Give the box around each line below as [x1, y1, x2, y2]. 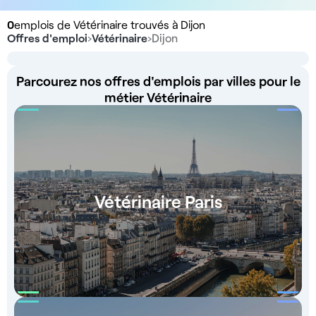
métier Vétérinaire [104, 89, 212, 105]
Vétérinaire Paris [94, 190, 222, 212]
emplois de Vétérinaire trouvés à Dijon [14, 18, 205, 31]
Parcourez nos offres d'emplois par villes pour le [16, 73, 300, 89]
